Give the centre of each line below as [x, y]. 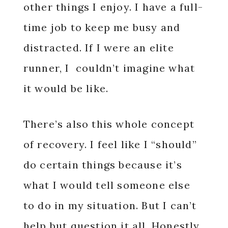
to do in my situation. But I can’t [110, 205]
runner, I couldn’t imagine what [109, 68]
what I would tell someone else [107, 185]
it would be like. [66, 88]
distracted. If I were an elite [98, 48]
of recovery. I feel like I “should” [110, 144]
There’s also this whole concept [109, 124]
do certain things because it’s [103, 165]
